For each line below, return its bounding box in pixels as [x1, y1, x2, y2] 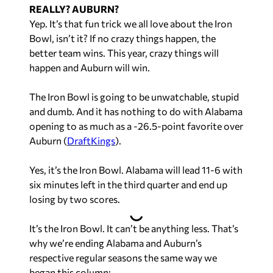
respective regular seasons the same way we [29, 251, 217, 263]
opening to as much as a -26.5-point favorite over [29, 119, 243, 132]
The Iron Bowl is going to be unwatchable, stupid [29, 90, 239, 102]
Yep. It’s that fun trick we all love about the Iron [29, 17, 232, 29]
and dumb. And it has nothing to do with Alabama [29, 105, 243, 117]
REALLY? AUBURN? [29, 2, 119, 15]
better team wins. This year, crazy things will [29, 46, 219, 58]
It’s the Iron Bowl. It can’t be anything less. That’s [29, 222, 238, 234]
